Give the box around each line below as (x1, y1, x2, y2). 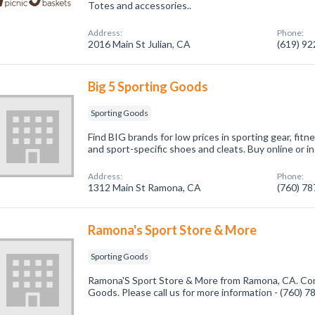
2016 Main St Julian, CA (88, 38, 191, 50)
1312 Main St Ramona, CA (88, 181, 202, 193)
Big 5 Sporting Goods (88, 79, 209, 94)
